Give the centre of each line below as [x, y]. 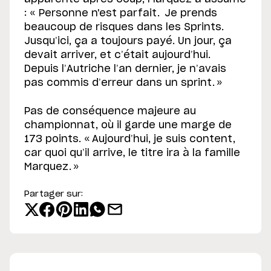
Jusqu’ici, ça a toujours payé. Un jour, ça [128, 41]
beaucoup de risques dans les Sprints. [124, 28]
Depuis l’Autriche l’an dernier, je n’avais [125, 69]
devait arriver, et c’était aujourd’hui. [117, 55]
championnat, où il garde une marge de [128, 126]
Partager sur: [54, 194]
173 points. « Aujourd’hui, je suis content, [130, 139]
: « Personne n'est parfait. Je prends [121, 14]
